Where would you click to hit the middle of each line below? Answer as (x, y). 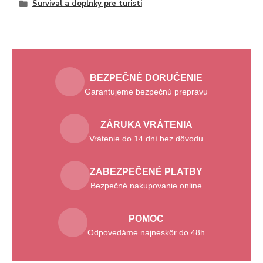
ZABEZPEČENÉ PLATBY (146, 171)
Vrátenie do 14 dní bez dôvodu (146, 138)
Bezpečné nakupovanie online (146, 185)
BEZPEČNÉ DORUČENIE (146, 77)
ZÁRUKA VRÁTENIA (146, 124)
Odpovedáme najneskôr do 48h (146, 232)
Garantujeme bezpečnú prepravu (146, 91)
